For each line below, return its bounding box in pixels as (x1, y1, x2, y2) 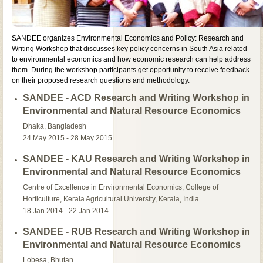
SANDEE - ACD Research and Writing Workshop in (23, 92, 250, 103)
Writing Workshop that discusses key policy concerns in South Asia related (12, 44, 248, 53)
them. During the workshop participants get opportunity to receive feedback (12, 65, 250, 74)
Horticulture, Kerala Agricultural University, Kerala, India (23, 194, 200, 203)
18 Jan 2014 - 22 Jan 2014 (23, 206, 109, 215)
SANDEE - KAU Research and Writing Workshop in (23, 153, 251, 164)
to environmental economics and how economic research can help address (12, 55, 251, 63)
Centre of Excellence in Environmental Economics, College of (23, 183, 219, 191)
